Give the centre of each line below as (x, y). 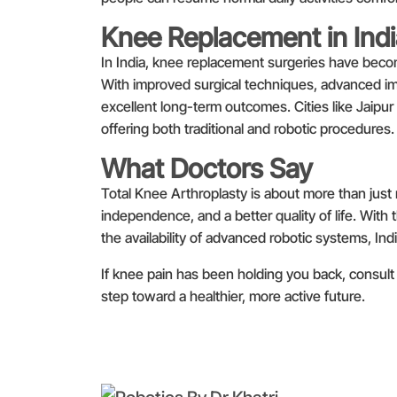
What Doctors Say (207, 168)
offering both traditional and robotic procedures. (248, 128)
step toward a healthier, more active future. (233, 296)
